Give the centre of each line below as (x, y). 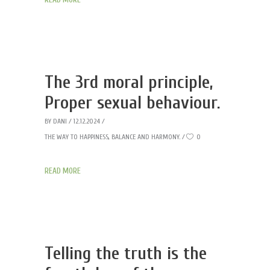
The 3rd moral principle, (129, 82)
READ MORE (63, 171)
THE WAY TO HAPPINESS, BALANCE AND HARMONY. (112, 137)
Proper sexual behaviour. (133, 103)
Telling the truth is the (126, 253)
